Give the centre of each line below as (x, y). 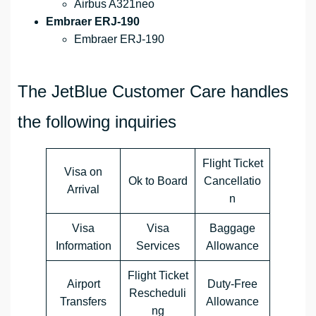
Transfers (83, 302)
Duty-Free (232, 284)
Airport (83, 284)
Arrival (83, 190)
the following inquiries (97, 122)
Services (158, 246)
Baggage (232, 229)
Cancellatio (232, 181)
